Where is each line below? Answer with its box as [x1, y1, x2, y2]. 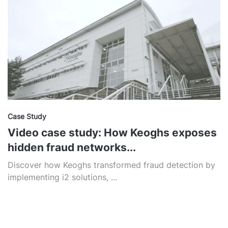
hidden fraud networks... [8, 141, 136, 154]
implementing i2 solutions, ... [8, 172, 117, 183]
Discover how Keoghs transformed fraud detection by [8, 160, 215, 170]
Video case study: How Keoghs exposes [8, 126, 217, 139]
